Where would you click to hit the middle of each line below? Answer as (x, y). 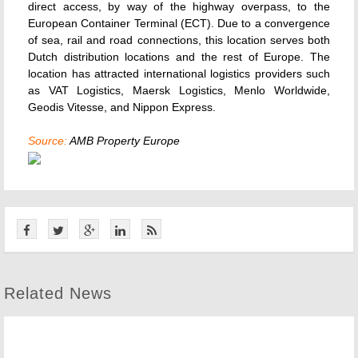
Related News (58, 293)
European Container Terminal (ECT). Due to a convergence (179, 23)
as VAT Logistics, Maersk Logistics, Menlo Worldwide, (179, 90)
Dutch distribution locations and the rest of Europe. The (179, 57)
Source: (48, 141)
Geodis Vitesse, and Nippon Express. (122, 107)
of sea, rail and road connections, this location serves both (179, 40)
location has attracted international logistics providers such (179, 74)
